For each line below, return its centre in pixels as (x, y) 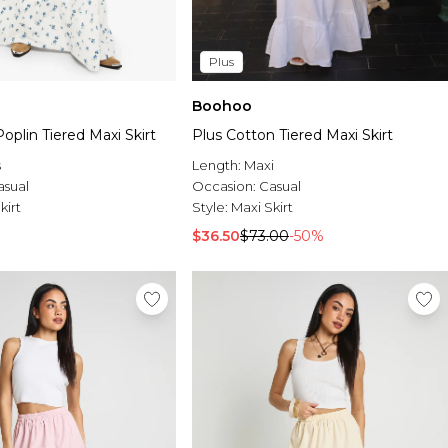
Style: (211, 207)
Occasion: (225, 186)
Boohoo (222, 106)
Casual (280, 186)
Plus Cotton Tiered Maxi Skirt (292, 135)
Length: (218, 165)
